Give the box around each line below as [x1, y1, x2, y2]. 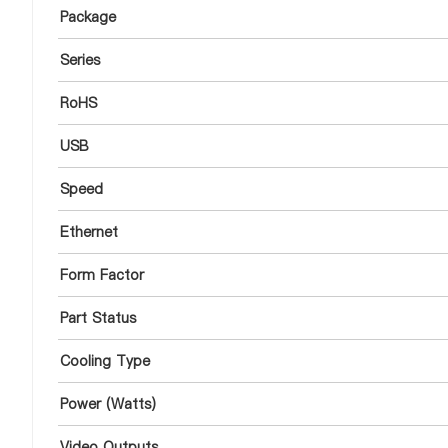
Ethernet [60, 222, 118, 242]
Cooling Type [60, 351, 150, 371]
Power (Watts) [60, 394, 156, 414]
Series [60, 50, 100, 70]
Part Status [60, 308, 136, 328]
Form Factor [60, 265, 144, 285]
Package [60, 7, 116, 27]
